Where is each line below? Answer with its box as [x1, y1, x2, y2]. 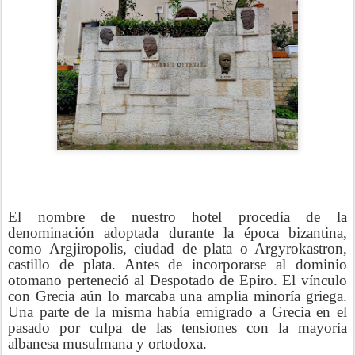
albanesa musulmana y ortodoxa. [8, 335, 207, 352]
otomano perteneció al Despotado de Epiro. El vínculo [8, 272, 347, 288]
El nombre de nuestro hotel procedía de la [8, 208, 347, 225]
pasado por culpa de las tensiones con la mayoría [8, 319, 347, 336]
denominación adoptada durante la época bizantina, [8, 224, 347, 241]
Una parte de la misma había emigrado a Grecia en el [8, 303, 347, 320]
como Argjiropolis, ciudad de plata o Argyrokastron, [8, 240, 347, 257]
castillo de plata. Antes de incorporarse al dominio [8, 256, 347, 273]
